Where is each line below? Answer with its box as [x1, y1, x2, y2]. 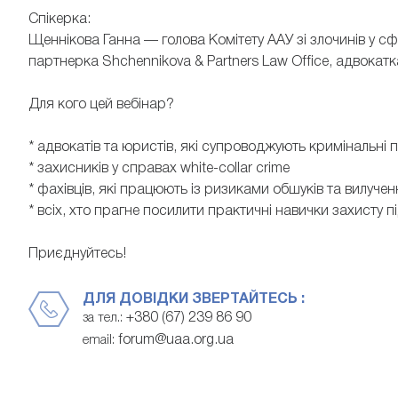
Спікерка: [28, 13, 91, 27]
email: [83, 335, 118, 347]
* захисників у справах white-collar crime [28, 163, 290, 176]
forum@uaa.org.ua [118, 334, 234, 347]
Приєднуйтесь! [28, 248, 126, 261]
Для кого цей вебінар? [28, 99, 174, 112]
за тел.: [83, 313, 126, 325]
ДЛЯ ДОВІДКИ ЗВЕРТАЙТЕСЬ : [83, 293, 305, 306]
